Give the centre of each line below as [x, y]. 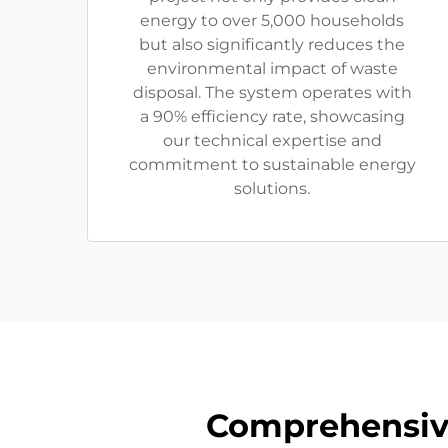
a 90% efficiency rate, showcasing [272, 116]
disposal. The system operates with [272, 92]
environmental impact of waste [272, 68]
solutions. [272, 188]
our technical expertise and [272, 140]
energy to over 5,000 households [272, 20]
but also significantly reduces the [272, 44]
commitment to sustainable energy [272, 164]
